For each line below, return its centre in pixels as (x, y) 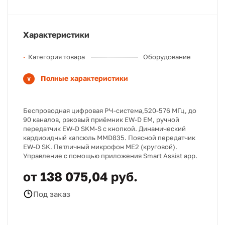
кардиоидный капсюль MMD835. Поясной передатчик (109, 138)
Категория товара (57, 57)
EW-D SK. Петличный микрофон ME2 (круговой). (100, 147)
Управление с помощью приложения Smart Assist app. (110, 156)
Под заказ (52, 194)
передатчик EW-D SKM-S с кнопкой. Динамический (104, 129)
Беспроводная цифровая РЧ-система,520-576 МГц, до (110, 110)
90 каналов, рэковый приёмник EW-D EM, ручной (101, 120)
